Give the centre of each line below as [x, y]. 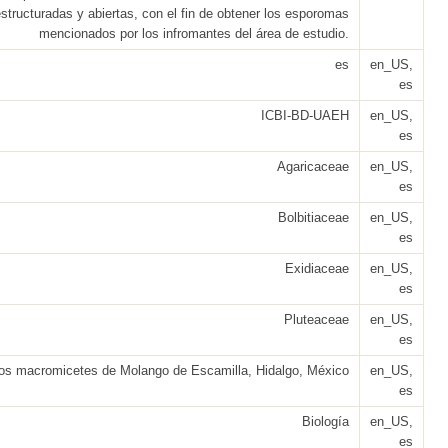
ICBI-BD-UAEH [305, 115]
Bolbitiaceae [313, 217]
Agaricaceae [313, 166]
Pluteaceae [316, 319]
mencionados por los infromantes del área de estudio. [194, 33]
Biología [325, 421]
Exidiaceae [317, 268]
